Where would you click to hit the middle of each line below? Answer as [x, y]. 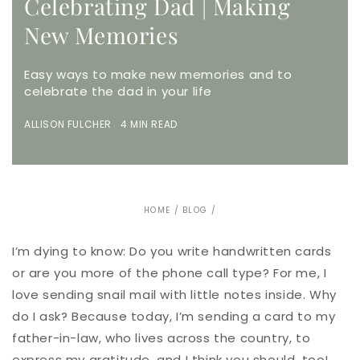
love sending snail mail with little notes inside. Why [174, 295]
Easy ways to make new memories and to [158, 75]
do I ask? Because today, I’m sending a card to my [174, 317]
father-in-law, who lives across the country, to [162, 338]
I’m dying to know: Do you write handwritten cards [172, 252]
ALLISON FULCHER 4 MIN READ [101, 125]
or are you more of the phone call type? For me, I [170, 273]
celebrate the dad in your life [119, 92]
